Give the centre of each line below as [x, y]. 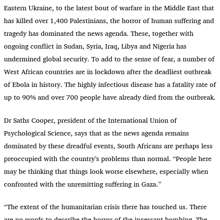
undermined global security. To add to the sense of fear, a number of [109, 59]
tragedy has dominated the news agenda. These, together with [99, 33]
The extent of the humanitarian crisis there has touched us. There [107, 206]
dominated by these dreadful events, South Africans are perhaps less [108, 145]
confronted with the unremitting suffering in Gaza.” [82, 184]
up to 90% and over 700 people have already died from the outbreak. [110, 97]
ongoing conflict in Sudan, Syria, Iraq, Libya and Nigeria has [95, 46]
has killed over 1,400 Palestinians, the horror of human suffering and [109, 21]
